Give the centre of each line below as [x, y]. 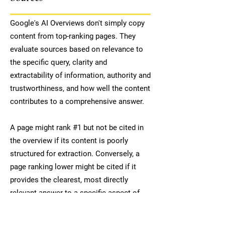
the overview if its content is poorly [69, 141]
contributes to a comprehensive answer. [77, 101]
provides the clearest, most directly [69, 180]
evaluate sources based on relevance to [77, 49]
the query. [26, 206]
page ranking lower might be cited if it [73, 167]
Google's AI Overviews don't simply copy [77, 23]
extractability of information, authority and [80, 75]
